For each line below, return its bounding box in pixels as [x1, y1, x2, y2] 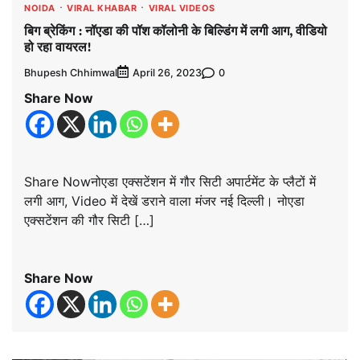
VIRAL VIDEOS [148, 2, 215, 14]
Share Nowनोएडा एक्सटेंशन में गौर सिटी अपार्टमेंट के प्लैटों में [24, 174, 316, 190]
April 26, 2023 [133, 67, 202, 80]
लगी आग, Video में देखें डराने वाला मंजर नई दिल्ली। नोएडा [24, 193, 305, 210]
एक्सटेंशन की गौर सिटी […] [24, 212, 154, 229]
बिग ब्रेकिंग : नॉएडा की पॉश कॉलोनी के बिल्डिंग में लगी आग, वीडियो [24, 21, 327, 39]
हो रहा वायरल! [24, 37, 92, 55]
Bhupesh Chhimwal [24, 66, 117, 79]
